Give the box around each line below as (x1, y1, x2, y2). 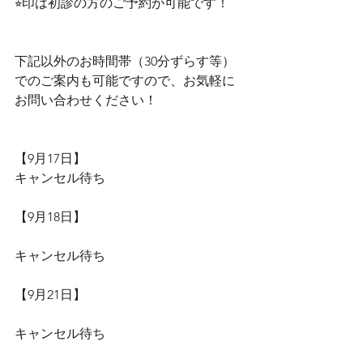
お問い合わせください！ (15, 92, 157, 108)
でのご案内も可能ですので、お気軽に (15, 73, 235, 88)
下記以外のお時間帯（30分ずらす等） (15, 53, 235, 69)
